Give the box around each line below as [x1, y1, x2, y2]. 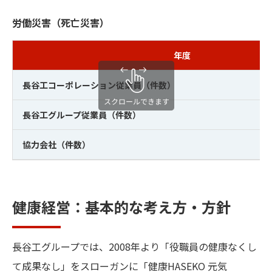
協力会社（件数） [22, 138, 90, 151]
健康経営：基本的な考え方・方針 [12, 196, 231, 217]
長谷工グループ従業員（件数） [22, 109, 141, 121]
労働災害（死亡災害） [12, 15, 109, 30]
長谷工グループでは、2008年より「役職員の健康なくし [12, 239, 257, 254]
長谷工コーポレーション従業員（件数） [22, 79, 175, 91]
